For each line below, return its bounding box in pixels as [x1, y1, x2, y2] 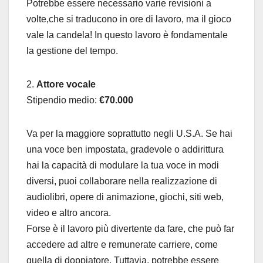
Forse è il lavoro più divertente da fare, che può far [26, 223, 234, 234]
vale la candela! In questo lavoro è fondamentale [26, 29, 228, 40]
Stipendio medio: [26, 95, 99, 105]
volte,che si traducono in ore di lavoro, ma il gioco [26, 14, 231, 24]
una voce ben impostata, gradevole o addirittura [26, 144, 224, 154]
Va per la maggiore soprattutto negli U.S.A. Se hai [26, 128, 232, 139]
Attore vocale [36, 79, 96, 89]
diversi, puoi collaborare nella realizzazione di [26, 176, 217, 186]
